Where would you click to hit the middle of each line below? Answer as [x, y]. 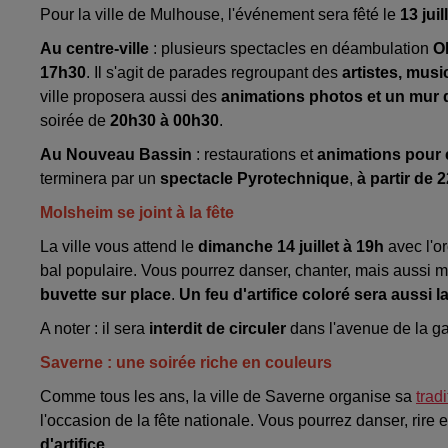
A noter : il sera [94, 329]
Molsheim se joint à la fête [137, 213]
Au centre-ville [96, 49]
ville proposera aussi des [130, 97]
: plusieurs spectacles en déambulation [293, 49]
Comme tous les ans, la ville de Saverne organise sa [228, 397]
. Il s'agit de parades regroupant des [212, 73]
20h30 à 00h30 [164, 121]
